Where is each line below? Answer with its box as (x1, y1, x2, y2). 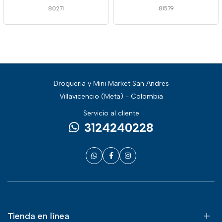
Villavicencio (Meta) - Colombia (59, 92, 163, 101)
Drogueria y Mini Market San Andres (53, 79, 169, 88)
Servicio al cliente (83, 109, 139, 117)
